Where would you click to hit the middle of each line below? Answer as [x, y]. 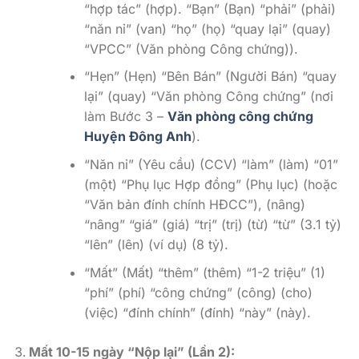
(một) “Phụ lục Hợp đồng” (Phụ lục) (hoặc [210, 184]
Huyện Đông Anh [137, 137]
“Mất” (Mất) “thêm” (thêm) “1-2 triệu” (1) [204, 272]
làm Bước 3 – [125, 117]
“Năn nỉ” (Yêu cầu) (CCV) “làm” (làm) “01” [211, 164]
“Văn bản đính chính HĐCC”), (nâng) [194, 204]
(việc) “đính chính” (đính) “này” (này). [197, 312]
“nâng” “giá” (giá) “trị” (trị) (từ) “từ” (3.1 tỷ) [212, 224]
